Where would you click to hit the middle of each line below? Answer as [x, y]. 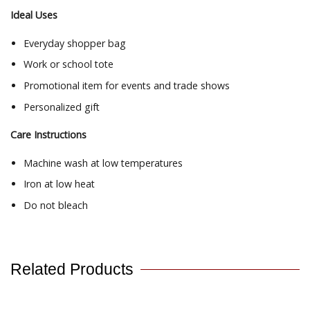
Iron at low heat [59, 184]
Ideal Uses [34, 15]
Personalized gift [61, 107]
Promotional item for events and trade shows [126, 85]
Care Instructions [48, 135]
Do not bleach [55, 205]
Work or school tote [68, 64]
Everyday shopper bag [74, 43]
